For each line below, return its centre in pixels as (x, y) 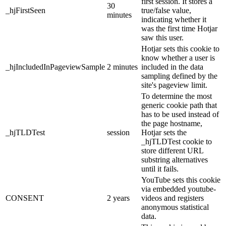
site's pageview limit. (174, 85)
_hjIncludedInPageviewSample (55, 67)
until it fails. (160, 169)
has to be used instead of (180, 115)
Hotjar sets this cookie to (180, 49)
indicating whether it (174, 20)
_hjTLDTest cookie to (177, 142)
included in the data (172, 67)
